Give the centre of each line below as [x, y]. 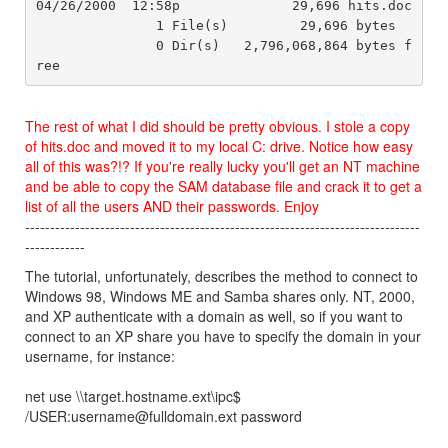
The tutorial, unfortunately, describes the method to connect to [221, 276]
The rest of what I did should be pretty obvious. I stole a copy [217, 126]
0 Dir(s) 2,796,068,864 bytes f [95, 45]
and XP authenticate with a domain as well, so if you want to [214, 316]
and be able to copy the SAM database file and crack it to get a [223, 186]
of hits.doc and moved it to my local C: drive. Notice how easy [219, 146]
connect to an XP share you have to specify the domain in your [223, 336]
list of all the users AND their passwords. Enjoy [172, 206]
